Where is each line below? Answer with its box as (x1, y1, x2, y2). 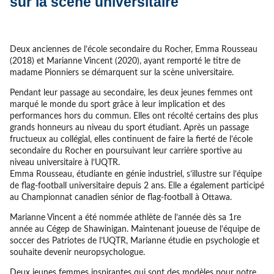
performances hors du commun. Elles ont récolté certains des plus (9, 111, 258, 120)
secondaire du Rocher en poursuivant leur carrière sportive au (9, 146, 242, 155)
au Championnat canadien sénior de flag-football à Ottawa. (9, 193, 232, 202)
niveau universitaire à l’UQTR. (9, 158, 120, 167)
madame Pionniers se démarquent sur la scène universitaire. (9, 68, 234, 77)
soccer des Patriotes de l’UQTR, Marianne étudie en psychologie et (9, 236, 259, 245)
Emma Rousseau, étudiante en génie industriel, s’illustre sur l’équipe (9, 169, 262, 179)
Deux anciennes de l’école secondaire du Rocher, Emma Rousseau (9, 45, 257, 54)
